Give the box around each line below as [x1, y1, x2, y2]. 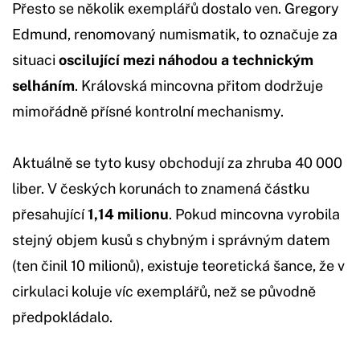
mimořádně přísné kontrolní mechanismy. [12, 102, 284, 120]
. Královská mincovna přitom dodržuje [75, 76, 323, 94]
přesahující [12, 205, 88, 223]
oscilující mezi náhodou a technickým [59, 51, 313, 68]
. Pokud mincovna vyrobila [169, 205, 340, 223]
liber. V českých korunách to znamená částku [12, 179, 309, 197]
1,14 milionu [88, 205, 169, 223]
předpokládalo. [12, 308, 112, 325]
